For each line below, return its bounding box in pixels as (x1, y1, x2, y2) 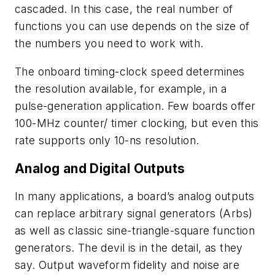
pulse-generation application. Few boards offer (15, 99, 256, 112)
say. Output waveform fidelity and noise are (15, 258, 240, 272)
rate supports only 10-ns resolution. (15, 133, 199, 147)
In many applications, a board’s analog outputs (15, 190, 255, 203)
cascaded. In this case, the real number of (15, 2, 233, 16)
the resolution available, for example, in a (15, 82, 227, 95)
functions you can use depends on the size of (15, 20, 250, 33)
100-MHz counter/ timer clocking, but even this (15, 116, 259, 130)
